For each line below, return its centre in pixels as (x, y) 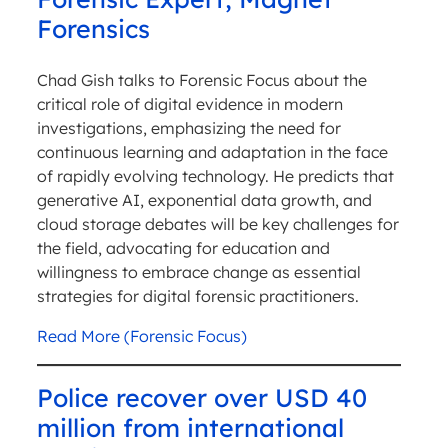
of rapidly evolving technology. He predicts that (215, 176)
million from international (190, 428)
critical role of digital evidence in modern (189, 104)
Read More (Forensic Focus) (141, 336)
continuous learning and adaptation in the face (212, 152)
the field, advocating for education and (183, 248)
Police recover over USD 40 (201, 398)
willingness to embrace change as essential (198, 272)
